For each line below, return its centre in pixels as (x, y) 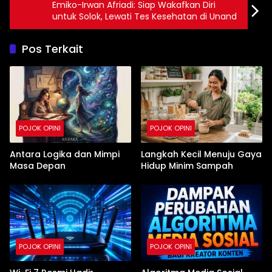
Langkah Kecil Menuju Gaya (201, 155)
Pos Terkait (53, 49)
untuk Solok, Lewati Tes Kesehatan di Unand (144, 17)
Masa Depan (38, 166)
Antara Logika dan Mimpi (65, 155)
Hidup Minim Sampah (187, 166)
